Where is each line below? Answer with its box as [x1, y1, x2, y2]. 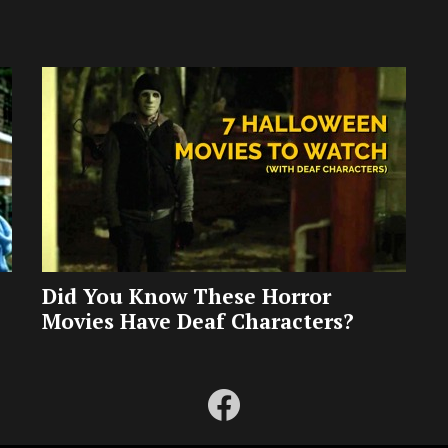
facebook [231, 383, 282, 398]
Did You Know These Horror [42, 282, 331, 311]
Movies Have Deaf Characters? [42, 307, 354, 336]
